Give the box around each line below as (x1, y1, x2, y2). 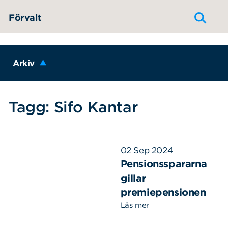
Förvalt (9, 12, 41, 23)
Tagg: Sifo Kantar (9, 98, 138, 116)
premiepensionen (120, 186, 206, 198)
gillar (120, 172, 146, 184)
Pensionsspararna (120, 157, 207, 170)
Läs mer (120, 200, 149, 210)
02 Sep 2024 (120, 145, 173, 155)
